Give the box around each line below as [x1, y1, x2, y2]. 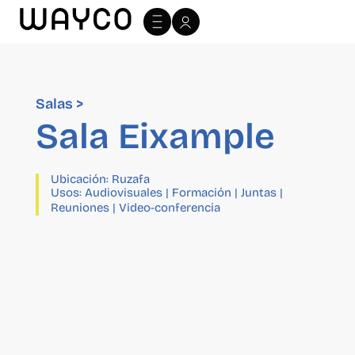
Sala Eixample [35, 115, 275, 158]
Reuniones [50, 200, 109, 216]
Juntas [240, 185, 277, 200]
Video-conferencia [118, 200, 220, 216]
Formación [171, 185, 231, 200]
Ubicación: [50, 172, 112, 187]
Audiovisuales [84, 185, 162, 200]
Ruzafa [111, 172, 150, 187]
